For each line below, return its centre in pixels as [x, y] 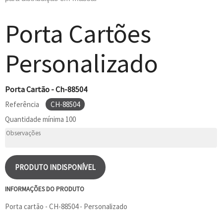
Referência [23, 104]
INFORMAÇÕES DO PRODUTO [45, 189]
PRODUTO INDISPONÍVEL [55, 167]
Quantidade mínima [35, 119]
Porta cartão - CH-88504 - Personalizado [66, 206]
